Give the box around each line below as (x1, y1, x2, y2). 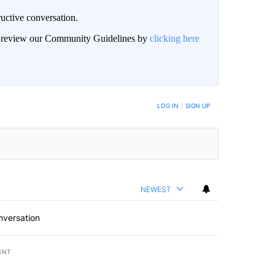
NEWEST (140, 184, 171, 194)
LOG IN (157, 101, 179, 109)
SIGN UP (185, 101, 210, 109)
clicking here (149, 33, 199, 44)
